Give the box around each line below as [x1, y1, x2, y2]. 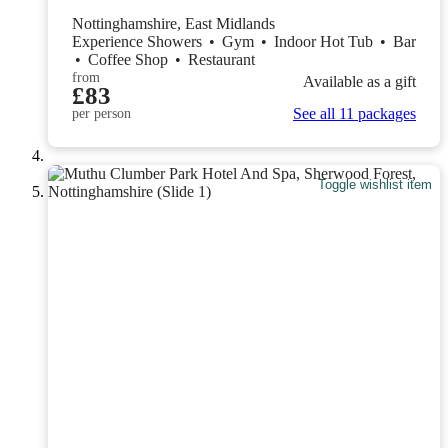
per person [72, 105, 131, 121]
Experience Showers [72, 32, 206, 50]
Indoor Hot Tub [274, 32, 377, 50]
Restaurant [188, 50, 255, 68]
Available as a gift [303, 73, 416, 91]
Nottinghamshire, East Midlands [72, 14, 275, 32]
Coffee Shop [88, 50, 172, 68]
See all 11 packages [293, 104, 416, 122]
